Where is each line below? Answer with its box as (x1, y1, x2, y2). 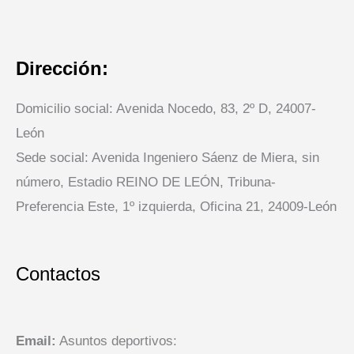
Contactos (16, 262, 100, 284)
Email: (16, 333, 56, 349)
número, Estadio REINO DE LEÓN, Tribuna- (16, 175, 276, 190)
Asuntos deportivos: (56, 333, 177, 349)
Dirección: (16, 58, 108, 80)
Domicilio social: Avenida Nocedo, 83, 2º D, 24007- (16, 101, 316, 117)
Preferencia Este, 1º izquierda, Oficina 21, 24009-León (16, 199, 337, 215)
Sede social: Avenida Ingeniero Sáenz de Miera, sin (16, 150, 319, 166)
